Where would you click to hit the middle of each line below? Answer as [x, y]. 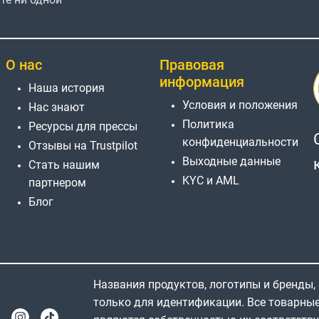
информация [202, 82]
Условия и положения [240, 105]
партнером [57, 182]
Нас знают [57, 107]
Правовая [192, 64]
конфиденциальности [240, 142]
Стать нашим [64, 164]
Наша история [67, 88]
